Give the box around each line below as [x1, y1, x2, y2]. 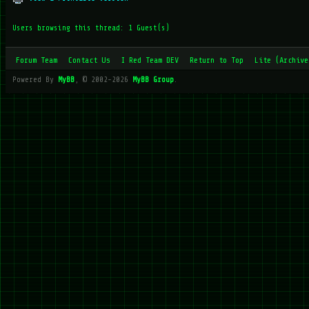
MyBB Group [132, 75, 174, 84]
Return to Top [190, 55, 243, 65]
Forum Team [16, 55, 57, 65]
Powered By [12, 75, 58, 84]
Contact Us [68, 55, 110, 65]
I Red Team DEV [121, 55, 179, 65]
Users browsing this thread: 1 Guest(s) [12, 23, 170, 32]
